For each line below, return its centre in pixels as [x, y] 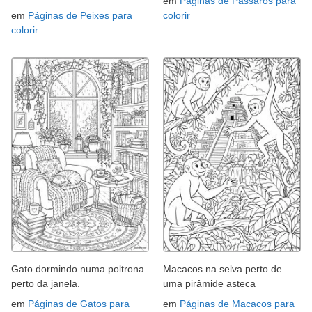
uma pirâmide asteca [209, 283]
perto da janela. [46, 283]
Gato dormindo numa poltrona [78, 268]
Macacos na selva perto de [223, 268]
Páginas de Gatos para [79, 303]
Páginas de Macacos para [237, 303]
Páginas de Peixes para [80, 16]
